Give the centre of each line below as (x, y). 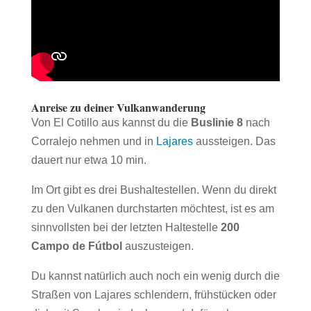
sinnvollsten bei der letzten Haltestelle (126, 227)
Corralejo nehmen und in (93, 141)
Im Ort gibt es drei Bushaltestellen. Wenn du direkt (153, 190)
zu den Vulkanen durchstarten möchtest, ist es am (152, 209)
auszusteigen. (158, 246)
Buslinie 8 (217, 123)
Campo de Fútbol (76, 246)
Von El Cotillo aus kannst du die (111, 123)
